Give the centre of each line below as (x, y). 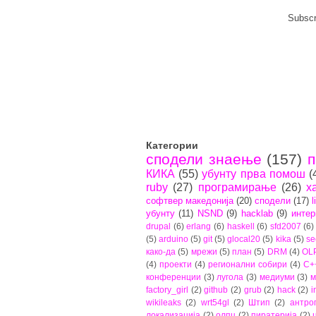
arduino (174, 238)
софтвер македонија (190, 200)
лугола (230, 276)
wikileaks (164, 302)
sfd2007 (285, 226)
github (216, 289)
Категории (172, 145)
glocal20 (244, 238)
